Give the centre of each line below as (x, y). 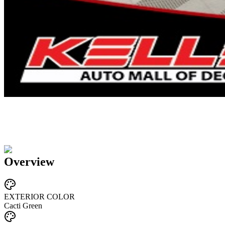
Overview (29, 161)
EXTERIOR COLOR (39, 197)
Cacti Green (23, 206)
